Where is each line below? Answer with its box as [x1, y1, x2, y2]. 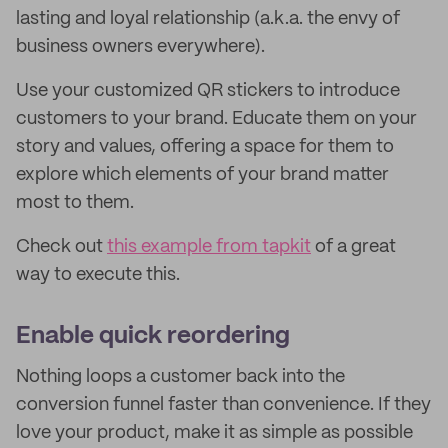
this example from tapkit [107, 238, 311, 256]
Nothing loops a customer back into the [16, 368, 345, 386]
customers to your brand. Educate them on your [16, 110, 417, 128]
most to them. [16, 194, 134, 212]
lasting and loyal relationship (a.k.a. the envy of [16, 10, 400, 28]
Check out [16, 238, 107, 256]
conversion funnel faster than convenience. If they [16, 396, 431, 414]
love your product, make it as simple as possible [16, 424, 413, 442]
